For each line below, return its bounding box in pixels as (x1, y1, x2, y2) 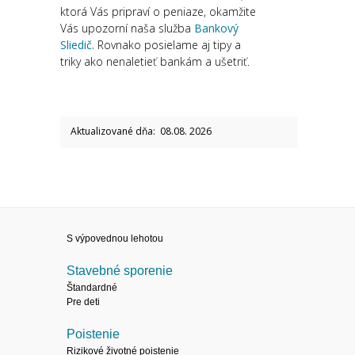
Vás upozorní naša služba (60, 21, 194, 36)
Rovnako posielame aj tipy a (94, 37, 241, 52)
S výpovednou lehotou (67, 233, 163, 244)
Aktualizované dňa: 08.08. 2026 (68, 124, 212, 138)
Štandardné (67, 282, 117, 293)
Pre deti (67, 296, 100, 307)
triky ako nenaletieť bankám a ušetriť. (60, 54, 250, 69)
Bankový (194, 21, 239, 36)
